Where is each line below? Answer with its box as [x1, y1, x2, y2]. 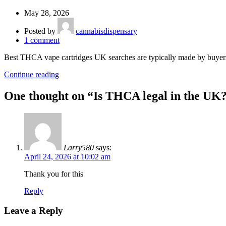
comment [30, 36, 60, 45]
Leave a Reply [4, 205, 63, 216]
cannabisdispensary [76, 27, 137, 36]
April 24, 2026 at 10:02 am [24, 152, 110, 161]
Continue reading [4, 70, 59, 79]
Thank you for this [24, 169, 83, 179]
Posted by [24, 27, 55, 36]
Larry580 [64, 143, 94, 152]
